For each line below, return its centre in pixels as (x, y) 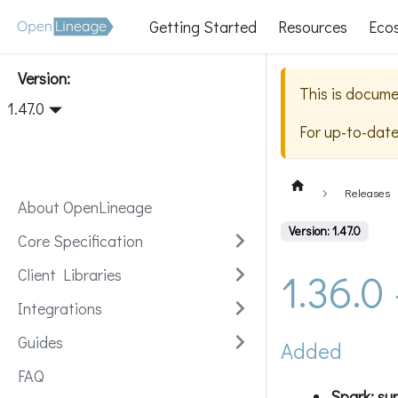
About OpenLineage (85, 207)
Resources (313, 26)
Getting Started (203, 26)
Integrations (60, 308)
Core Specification (80, 241)
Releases (368, 192)
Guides (40, 342)
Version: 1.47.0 (325, 231)
